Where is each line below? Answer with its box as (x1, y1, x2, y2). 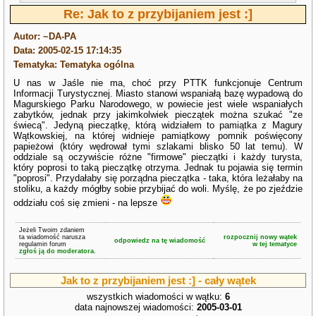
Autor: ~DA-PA (13, 31, 77, 42)
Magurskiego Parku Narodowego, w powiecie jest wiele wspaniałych (13, 99, 303, 109)
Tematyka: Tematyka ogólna (13, 59, 135, 70)
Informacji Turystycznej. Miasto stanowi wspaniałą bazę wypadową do (13, 88, 303, 99)
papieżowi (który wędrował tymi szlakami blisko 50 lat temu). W (13, 141, 303, 152)
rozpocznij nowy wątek (224, 233, 297, 241)
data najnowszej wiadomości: (74, 302, 197, 312)
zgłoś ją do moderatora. (19, 248, 96, 255)
